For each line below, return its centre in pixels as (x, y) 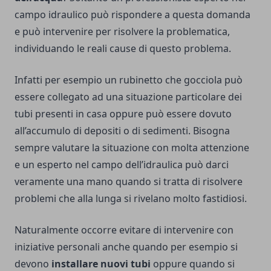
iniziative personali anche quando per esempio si (126, 247)
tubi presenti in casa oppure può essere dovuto (123, 114)
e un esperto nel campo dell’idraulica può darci (122, 165)
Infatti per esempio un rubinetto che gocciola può (129, 80)
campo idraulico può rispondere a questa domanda (132, 15)
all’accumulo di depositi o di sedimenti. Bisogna (122, 131)
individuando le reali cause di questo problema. (123, 49)
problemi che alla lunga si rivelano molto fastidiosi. (131, 199)
